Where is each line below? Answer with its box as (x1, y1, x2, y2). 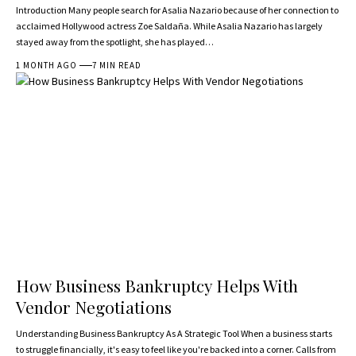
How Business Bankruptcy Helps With (16, 274, 298, 297)
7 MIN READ (92, 60, 142, 72)
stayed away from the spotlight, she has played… (16, 36, 214, 48)
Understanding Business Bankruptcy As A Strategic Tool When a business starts (16, 327, 332, 340)
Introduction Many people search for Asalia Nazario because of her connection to (16, 4, 339, 17)
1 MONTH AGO (16, 60, 78, 72)
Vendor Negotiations (16, 296, 172, 319)
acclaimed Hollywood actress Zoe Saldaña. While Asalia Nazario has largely (16, 20, 323, 33)
